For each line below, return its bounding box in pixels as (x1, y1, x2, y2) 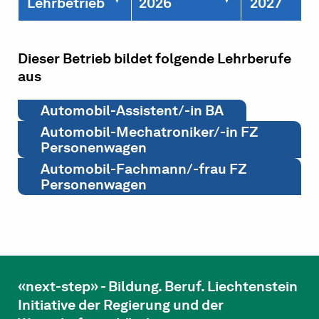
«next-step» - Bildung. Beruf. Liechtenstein (18, 278, 298, 296)
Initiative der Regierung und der (18, 296, 224, 314)
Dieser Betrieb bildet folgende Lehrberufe (18, 50, 291, 68)
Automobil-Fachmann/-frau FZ (41, 160, 247, 178)
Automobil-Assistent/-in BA (41, 102, 224, 120)
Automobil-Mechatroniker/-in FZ (41, 123, 258, 141)
